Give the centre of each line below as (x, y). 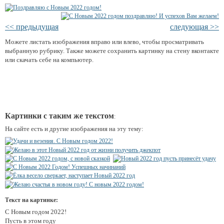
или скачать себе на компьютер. (49, 60)
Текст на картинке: (31, 200)
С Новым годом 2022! (36, 211)
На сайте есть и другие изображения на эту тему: (74, 129)
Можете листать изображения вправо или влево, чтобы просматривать (104, 42)
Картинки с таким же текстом (59, 116)
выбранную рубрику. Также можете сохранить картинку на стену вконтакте (112, 51)
